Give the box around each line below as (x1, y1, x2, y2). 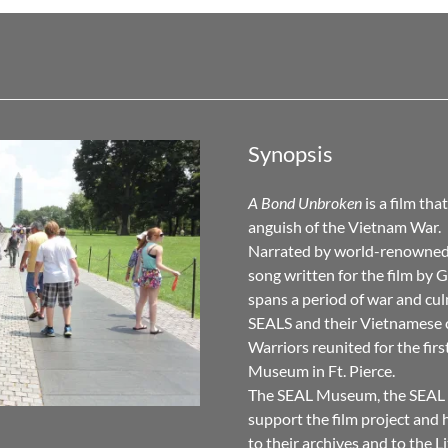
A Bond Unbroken (248, 192, 362, 212)
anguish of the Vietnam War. (248, 216, 441, 236)
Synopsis (248, 139, 333, 167)
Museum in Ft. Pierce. (248, 360, 395, 380)
